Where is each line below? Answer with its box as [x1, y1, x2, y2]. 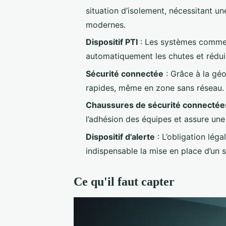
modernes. [86, 19, 126, 30]
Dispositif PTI [86, 37, 138, 47]
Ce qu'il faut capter [74, 175, 175, 188]
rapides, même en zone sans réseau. [86, 82, 224, 93]
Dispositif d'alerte [86, 131, 155, 142]
